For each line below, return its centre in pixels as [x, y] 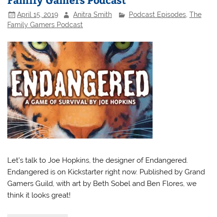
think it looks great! [39, 195]
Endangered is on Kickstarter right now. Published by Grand [106, 172]
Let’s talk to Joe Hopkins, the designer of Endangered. [98, 161]
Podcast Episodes [157, 15]
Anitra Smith [93, 15]
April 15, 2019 [38, 15]
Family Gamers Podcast [45, 25]
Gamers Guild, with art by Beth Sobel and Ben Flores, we [102, 184]
